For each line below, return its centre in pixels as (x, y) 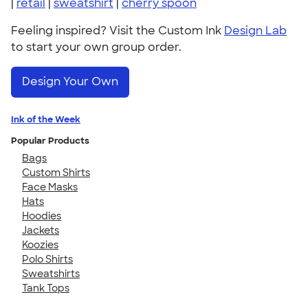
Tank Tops (46, 288)
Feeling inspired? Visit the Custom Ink (118, 31)
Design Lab (255, 31)
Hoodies (42, 216)
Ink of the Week (46, 119)
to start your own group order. (96, 47)
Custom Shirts (56, 172)
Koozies (40, 244)
